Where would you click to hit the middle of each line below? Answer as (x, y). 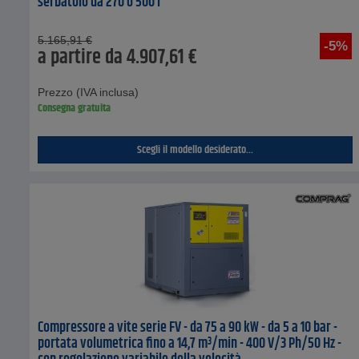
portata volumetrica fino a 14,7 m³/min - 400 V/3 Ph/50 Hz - (190, 344)
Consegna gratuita (74, 109)
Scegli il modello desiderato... (196, 150)
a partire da (80, 58)
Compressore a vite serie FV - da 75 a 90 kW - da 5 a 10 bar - (188, 328)
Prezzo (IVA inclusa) (88, 93)
